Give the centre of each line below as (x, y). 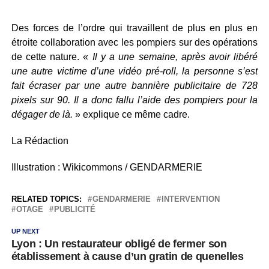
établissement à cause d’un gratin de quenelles (127, 256)
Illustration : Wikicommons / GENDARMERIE (107, 167)
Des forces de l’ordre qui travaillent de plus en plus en (134, 28)
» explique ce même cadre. (131, 114)
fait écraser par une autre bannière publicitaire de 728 (134, 86)
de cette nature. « (52, 57)
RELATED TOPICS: (46, 199)
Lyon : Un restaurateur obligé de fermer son (119, 244)
